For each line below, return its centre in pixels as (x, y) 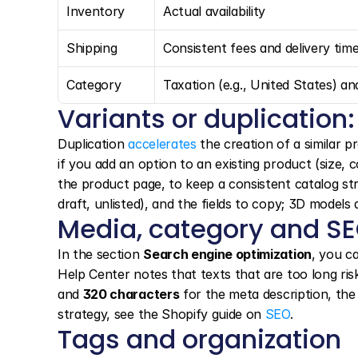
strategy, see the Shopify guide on (161, 314)
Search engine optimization (227, 254)
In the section (101, 254)
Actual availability (214, 11)
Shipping (92, 48)
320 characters (131, 294)
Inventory (96, 11)
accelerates (162, 144)
